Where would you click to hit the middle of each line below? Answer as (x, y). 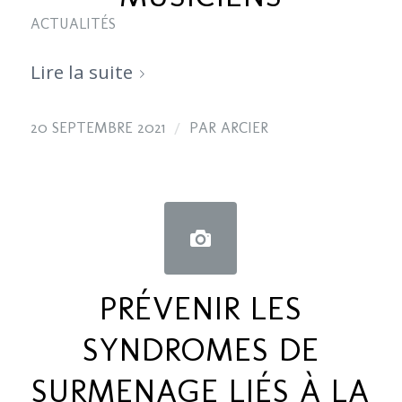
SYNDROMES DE (201, 349)
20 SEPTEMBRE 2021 (97, 127)
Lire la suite (81, 71)
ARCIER (244, 127)
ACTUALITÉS (73, 23)
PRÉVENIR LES (201, 308)
